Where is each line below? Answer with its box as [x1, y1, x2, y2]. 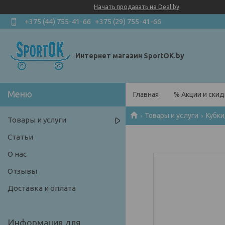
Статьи [8, 133, 33, 142]
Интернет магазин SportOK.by [75, 51, 184, 60]
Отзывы [8, 167, 37, 176]
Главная [133, 90, 159, 99]
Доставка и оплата [8, 184, 76, 193]
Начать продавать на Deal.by [94, 4, 179, 10]
